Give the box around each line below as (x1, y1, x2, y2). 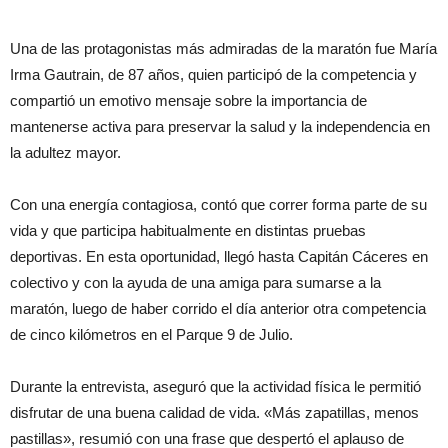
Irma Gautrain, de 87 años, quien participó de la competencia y (10, 66, 417, 84)
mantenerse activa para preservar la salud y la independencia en (10, 118, 430, 136)
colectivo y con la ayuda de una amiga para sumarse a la (10, 274, 381, 292)
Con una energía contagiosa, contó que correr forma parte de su (10, 196, 427, 214)
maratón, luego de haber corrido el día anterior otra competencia (10, 300, 426, 318)
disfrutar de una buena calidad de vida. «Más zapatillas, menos (10, 404, 419, 422)
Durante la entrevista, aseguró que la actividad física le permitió (10, 378, 421, 396)
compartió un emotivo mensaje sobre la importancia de (10, 92, 367, 110)
